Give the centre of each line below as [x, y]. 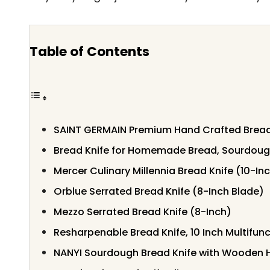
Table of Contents [89, 51]
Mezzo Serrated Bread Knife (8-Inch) [143, 212]
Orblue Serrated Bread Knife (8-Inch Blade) [159, 191]
